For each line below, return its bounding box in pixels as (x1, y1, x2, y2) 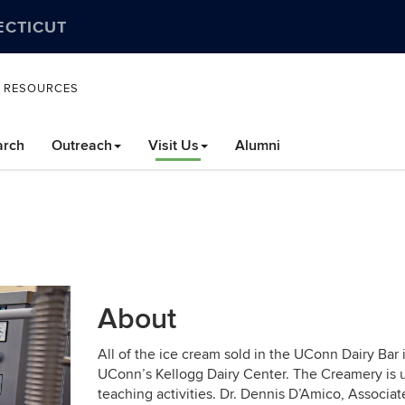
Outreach (52, 137, 112, 155)
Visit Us (148, 137, 199, 155)
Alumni (235, 137, 280, 155)
